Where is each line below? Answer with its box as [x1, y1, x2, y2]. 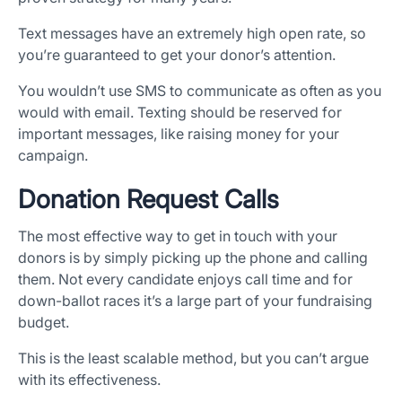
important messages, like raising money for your [18, 125, 339, 144]
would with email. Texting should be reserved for [18, 103, 342, 122]
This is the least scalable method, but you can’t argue [18, 349, 369, 368]
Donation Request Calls [18, 184, 279, 215]
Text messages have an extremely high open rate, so [18, 24, 366, 43]
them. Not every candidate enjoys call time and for [18, 270, 353, 289]
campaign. [18, 146, 88, 165]
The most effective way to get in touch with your [18, 227, 337, 246]
